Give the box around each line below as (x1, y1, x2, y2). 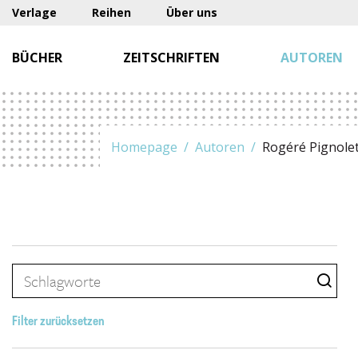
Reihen (92, 5, 131, 20)
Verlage (12, 5, 57, 20)
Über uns (166, 5, 217, 20)
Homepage (111, 138, 177, 156)
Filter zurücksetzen (12, 316, 105, 328)
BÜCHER (12, 49, 62, 66)
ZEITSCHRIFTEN (123, 49, 220, 66)
